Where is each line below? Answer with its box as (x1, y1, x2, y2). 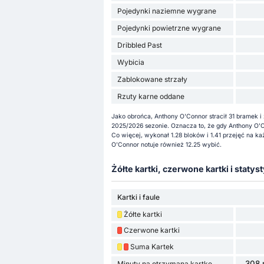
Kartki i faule (117, 193, 160, 202)
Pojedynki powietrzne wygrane (117, 23, 221, 32)
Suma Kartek (130, 242, 174, 252)
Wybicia (117, 57, 144, 67)
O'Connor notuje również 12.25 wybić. (111, 140, 222, 148)
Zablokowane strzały (117, 74, 187, 84)
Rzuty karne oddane (117, 91, 184, 101)
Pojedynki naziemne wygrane (117, 6, 216, 15)
